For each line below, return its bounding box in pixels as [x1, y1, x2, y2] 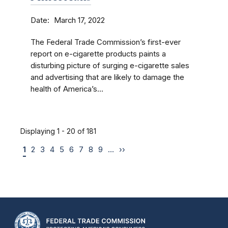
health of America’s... [31, 84, 103, 94]
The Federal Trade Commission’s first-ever [31, 38, 181, 47]
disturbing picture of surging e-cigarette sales [31, 61, 189, 70]
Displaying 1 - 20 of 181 [20, 127, 96, 135]
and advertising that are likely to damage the [31, 73, 184, 82]
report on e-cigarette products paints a [31, 49, 166, 59]
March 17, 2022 [54, 16, 105, 25]
